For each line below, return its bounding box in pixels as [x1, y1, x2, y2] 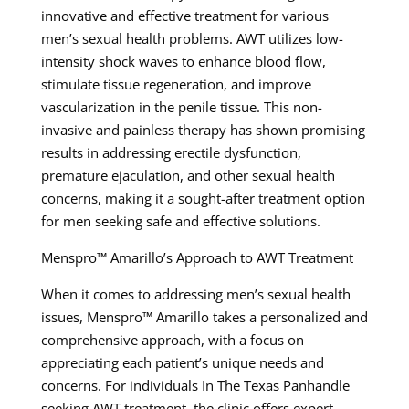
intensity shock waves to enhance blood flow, [40, 52, 326, 71]
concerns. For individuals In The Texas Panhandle [40, 376, 350, 395]
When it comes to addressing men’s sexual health [40, 285, 351, 304]
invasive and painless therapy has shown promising [40, 121, 365, 140]
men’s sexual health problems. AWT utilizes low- [40, 29, 343, 48]
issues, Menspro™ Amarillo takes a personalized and [40, 308, 368, 327]
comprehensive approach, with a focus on [40, 330, 304, 350]
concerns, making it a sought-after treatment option [40, 189, 365, 208]
